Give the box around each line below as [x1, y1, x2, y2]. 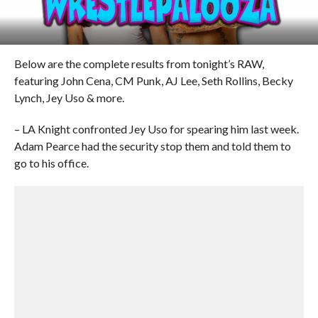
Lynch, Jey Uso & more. [13, 91, 124, 104]
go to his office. [13, 156, 89, 170]
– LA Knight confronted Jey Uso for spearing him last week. [13, 122, 299, 136]
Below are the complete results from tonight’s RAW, [13, 57, 264, 70]
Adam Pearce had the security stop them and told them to [13, 139, 291, 153]
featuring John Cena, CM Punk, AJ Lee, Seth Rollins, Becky [13, 74, 293, 87]
